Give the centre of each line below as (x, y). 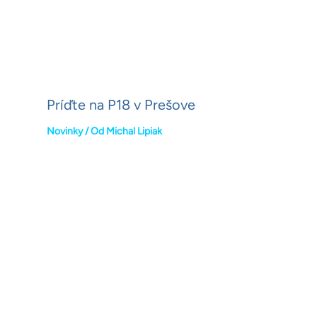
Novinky (64, 132)
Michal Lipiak (134, 132)
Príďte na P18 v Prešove (121, 105)
